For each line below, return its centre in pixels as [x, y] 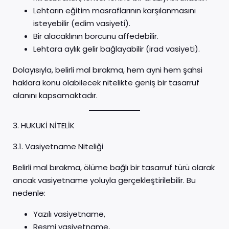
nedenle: [29, 193]
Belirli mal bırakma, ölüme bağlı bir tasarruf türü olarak [114, 167]
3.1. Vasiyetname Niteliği [58, 146]
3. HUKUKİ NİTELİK [44, 125]
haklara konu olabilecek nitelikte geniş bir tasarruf [106, 83]
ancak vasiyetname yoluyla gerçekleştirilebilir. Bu [104, 180]
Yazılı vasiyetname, [69, 214]
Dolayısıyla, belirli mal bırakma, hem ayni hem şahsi [108, 70]
